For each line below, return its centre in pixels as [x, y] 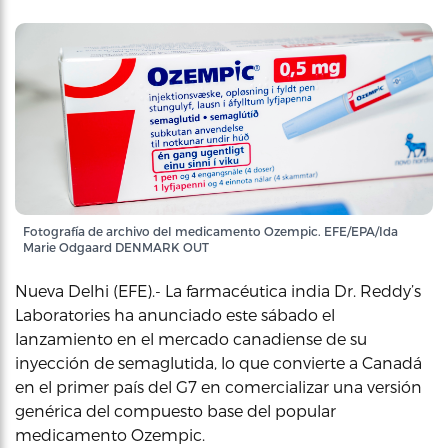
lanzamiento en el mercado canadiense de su [191, 338]
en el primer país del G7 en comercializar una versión [218, 386]
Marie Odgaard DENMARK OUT [116, 247]
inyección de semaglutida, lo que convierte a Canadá [218, 362]
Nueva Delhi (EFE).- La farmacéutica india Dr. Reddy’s [218, 290]
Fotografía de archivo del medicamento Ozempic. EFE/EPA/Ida [210, 231]
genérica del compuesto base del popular [175, 410]
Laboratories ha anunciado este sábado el [175, 314]
